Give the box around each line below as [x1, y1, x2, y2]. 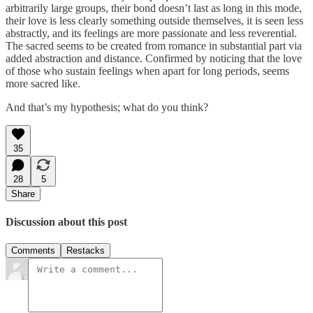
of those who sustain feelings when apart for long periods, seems [6, 64, 289, 77]
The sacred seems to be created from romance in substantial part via [6, 39, 302, 52]
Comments [11, 245, 55, 256]
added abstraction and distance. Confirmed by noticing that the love [6, 52, 302, 64]
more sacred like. [6, 77, 83, 89]
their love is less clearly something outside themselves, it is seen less [6, 14, 303, 27]
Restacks [66, 245, 105, 256]
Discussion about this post [6, 216, 127, 228]
